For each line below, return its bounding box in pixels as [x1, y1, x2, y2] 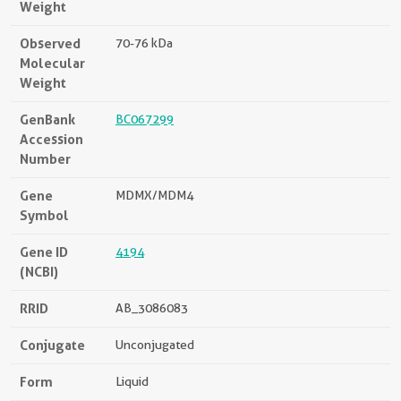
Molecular [20, 55, 85, 73]
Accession [20, 131, 83, 149]
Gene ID [20, 243, 68, 261]
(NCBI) [20, 263, 58, 281]
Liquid [115, 374, 149, 389]
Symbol [20, 207, 69, 225]
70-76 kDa [115, 36, 173, 51]
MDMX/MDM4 [115, 188, 193, 203]
